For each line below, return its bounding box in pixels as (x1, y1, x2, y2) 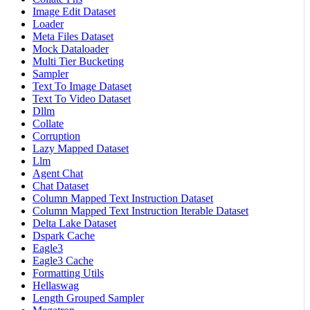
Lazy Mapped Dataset (33, 142, 129, 154)
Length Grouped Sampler (33, 291, 144, 304)
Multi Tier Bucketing (33, 55, 124, 67)
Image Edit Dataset (33, 5, 116, 17)
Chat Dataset (33, 179, 89, 192)
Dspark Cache (33, 229, 95, 241)
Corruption (33, 129, 80, 142)
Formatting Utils (33, 266, 104, 279)
